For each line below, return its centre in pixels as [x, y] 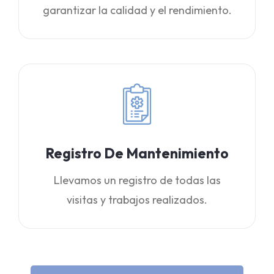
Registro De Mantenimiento [137, 153]
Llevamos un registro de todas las [137, 180]
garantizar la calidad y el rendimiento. [137, 10]
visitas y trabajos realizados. [137, 200]
